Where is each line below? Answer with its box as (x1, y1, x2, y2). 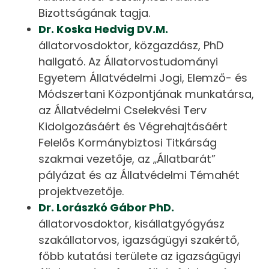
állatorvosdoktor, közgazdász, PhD (38, 37, 224, 53)
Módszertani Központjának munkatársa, (38, 86, 255, 101)
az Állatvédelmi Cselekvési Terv (38, 102, 207, 118)
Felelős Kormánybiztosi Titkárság (38, 134, 217, 150)
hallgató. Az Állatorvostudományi (38, 53, 219, 69)
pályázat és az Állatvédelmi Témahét (38, 167, 240, 183)
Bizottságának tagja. (38, 5, 151, 20)
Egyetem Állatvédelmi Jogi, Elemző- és (38, 70, 248, 85)
